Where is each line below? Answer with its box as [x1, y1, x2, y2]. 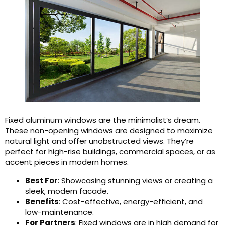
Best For [25, 175, 58, 186]
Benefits [25, 196, 59, 207]
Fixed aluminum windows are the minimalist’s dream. [5, 115, 200, 125]
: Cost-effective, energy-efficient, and [59, 196, 203, 207]
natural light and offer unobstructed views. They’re [5, 136, 194, 146]
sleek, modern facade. [25, 186, 108, 196]
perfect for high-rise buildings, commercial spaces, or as [5, 146, 215, 157]
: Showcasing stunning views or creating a [58, 175, 213, 186]
